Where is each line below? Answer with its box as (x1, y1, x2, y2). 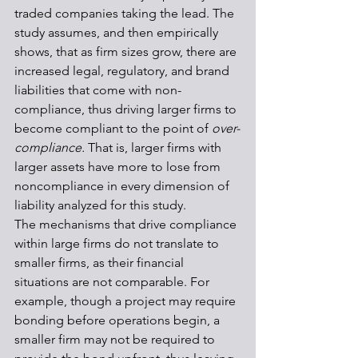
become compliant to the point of (14, 121, 212, 136)
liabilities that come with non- (14, 82, 181, 97)
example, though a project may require (14, 293, 239, 308)
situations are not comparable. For (14, 274, 213, 289)
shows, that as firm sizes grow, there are (14, 44, 240, 59)
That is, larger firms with (88, 140, 225, 155)
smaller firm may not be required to (14, 332, 218, 347)
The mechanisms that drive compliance (14, 217, 240, 232)
